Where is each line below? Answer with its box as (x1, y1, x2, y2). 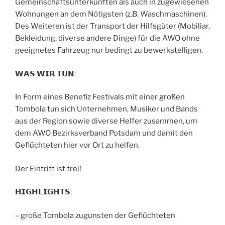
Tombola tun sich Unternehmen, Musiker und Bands (15, 104, 198, 114)
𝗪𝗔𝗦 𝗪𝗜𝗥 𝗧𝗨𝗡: (15, 69, 76, 78)
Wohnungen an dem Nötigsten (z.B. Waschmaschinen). (15, 10, 207, 19)
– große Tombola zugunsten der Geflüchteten (15, 210, 175, 220)
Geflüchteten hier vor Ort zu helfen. (15, 141, 140, 150)
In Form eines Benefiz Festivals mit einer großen (15, 92, 185, 102)
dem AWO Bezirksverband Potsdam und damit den (15, 129, 193, 138)
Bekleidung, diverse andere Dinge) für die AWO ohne (15, 34, 200, 43)
